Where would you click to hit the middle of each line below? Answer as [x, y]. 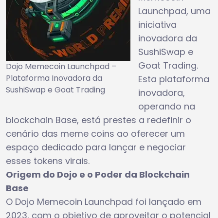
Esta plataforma [174, 79]
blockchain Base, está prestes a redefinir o [99, 120]
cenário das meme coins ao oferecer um [95, 133]
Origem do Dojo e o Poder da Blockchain [98, 174]
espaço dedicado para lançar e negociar [96, 147]
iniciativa [157, 24]
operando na [167, 106]
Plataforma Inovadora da [54, 78]
